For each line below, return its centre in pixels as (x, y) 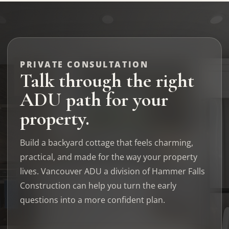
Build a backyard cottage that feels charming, (107, 143)
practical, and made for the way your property (109, 157)
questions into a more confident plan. (93, 200)
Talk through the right (107, 81)
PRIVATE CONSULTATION (84, 64)
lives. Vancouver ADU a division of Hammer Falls (112, 171)
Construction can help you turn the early (98, 186)
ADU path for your (94, 100)
